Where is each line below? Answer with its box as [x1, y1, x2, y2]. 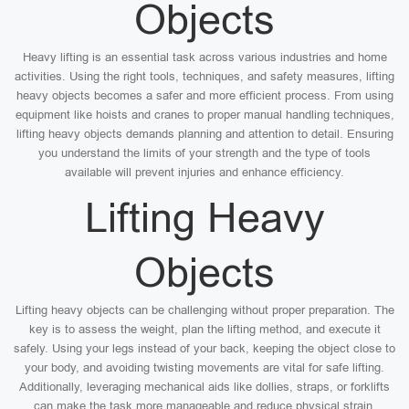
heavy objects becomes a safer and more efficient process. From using [16, 89, 393, 102]
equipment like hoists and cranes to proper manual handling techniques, [15, 108, 394, 121]
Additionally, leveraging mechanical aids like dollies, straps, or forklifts [19, 380, 390, 393]
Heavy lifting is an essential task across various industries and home [22, 50, 387, 64]
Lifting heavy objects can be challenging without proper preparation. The [15, 303, 394, 317]
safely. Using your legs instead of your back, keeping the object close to [14, 341, 395, 355]
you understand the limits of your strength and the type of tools [38, 146, 371, 160]
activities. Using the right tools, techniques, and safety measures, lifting [15, 69, 394, 83]
